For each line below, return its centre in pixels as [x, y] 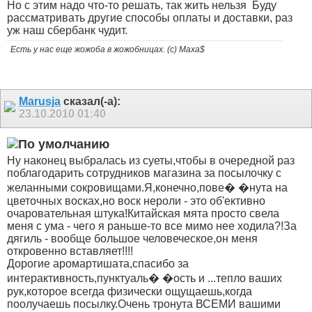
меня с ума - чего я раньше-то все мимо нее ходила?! [145, 226]
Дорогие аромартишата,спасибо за [98, 263]
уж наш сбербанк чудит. [67, 30]
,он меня [235, 238]
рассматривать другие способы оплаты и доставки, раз [150, 17]
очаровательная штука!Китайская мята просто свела [143, 213]
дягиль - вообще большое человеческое [110, 238]
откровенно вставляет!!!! [70, 251]
